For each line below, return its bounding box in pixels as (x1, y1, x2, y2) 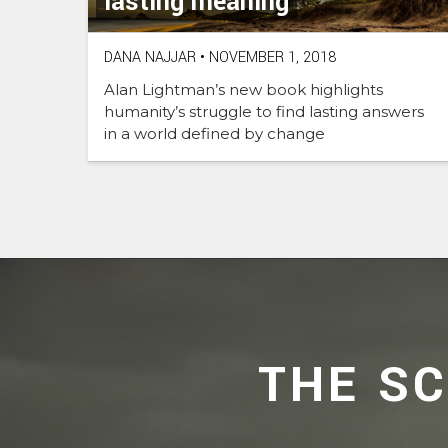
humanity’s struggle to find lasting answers (104, 102, 424, 122)
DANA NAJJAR (104, 47, 196, 69)
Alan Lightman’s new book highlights (104, 80, 383, 100)
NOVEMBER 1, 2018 (205, 47, 337, 69)
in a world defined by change (104, 124, 325, 144)
